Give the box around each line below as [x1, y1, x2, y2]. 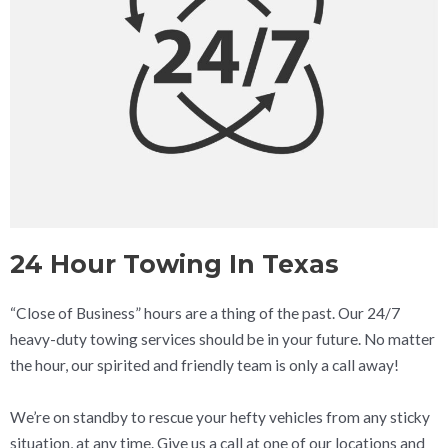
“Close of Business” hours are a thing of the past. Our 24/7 [10, 304, 400, 323]
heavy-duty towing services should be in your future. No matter [10, 330, 435, 349]
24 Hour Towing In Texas [10, 249, 339, 280]
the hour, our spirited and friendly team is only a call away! [10, 356, 399, 375]
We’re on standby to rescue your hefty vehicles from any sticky [10, 408, 430, 427]
